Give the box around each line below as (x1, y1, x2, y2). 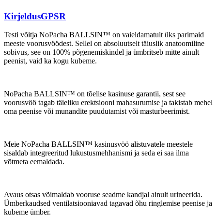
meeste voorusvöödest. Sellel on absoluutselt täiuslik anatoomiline (4, 39, 204, 48)
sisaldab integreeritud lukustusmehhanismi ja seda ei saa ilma (4, 149, 189, 157)
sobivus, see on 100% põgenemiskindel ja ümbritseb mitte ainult (4, 48, 199, 57)
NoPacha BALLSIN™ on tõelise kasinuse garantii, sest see (4, 90, 186, 98)
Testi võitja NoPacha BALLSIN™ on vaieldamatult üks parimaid (4, 31, 204, 39)
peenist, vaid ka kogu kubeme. (4, 57, 97, 65)
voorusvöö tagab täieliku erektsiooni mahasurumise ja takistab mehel (4, 98, 213, 107)
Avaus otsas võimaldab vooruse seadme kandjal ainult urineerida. (4, 190, 202, 199)
